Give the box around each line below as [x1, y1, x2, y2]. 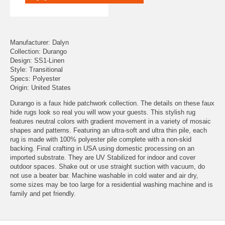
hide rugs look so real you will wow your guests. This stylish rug [10, 108, 195, 116]
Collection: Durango [10, 48, 67, 55]
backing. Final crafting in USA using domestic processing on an [10, 145, 194, 152]
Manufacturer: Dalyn [10, 39, 69, 46]
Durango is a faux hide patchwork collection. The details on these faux [10, 99, 214, 107]
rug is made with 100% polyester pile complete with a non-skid [10, 136, 191, 143]
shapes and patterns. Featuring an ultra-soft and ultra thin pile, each [10, 127, 207, 134]
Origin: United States [10, 84, 71, 91]
